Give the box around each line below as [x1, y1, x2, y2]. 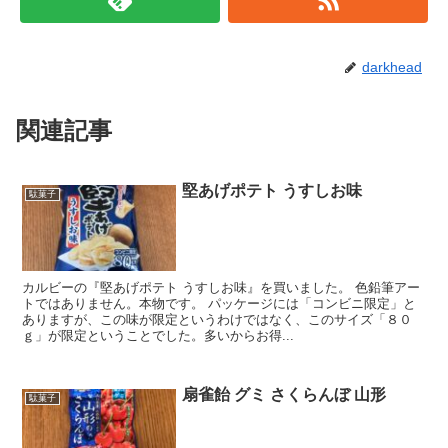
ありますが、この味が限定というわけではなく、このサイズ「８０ [22, 312, 413, 328]
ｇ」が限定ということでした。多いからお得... [22, 328, 295, 344]
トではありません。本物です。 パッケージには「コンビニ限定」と [22, 296, 417, 312]
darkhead [362, 58, 422, 75]
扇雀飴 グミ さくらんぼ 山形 [182, 386, 387, 404]
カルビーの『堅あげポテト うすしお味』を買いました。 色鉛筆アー [22, 280, 421, 296]
